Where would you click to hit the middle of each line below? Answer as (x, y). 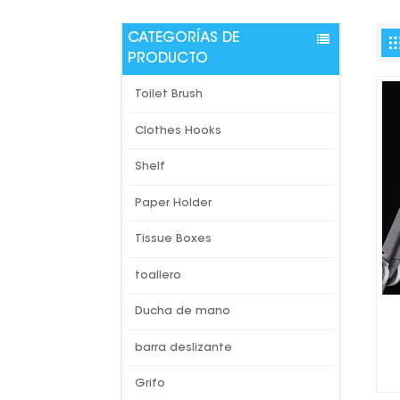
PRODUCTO (168, 58)
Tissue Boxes (173, 239)
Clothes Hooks (178, 131)
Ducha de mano (183, 312)
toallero (158, 275)
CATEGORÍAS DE (184, 38)
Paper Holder (173, 203)
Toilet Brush (169, 95)
